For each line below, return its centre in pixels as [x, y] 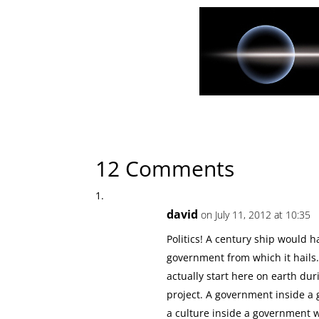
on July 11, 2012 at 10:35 [256, 215]
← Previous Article [141, 129]
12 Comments [165, 169]
